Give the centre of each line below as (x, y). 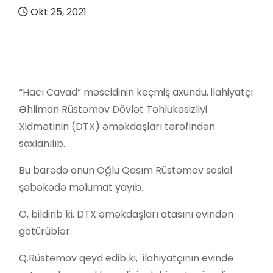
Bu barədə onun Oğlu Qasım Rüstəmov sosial (126, 170)
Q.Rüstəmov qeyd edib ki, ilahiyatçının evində (126, 258)
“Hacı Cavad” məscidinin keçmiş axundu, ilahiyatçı (136, 92)
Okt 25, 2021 (57, 12)
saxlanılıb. (42, 143)
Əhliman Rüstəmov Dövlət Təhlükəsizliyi (113, 109)
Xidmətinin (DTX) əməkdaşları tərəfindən (117, 126)
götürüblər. (45, 231)
